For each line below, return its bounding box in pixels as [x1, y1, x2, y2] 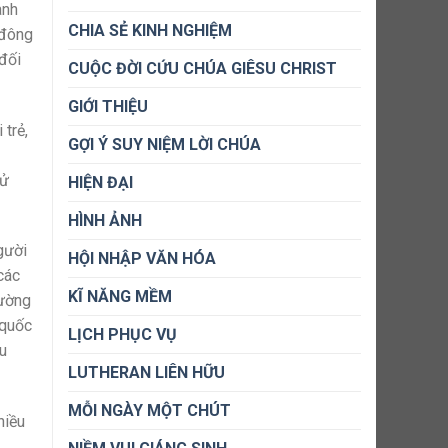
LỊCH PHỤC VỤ [68, 325, 177, 344]
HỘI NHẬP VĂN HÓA [68, 249, 216, 268]
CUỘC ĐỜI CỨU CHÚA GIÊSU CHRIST [68, 59, 337, 78]
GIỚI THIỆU [68, 97, 148, 116]
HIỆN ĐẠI [68, 173, 133, 192]
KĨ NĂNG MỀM [68, 287, 172, 306]
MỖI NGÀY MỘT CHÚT [68, 401, 231, 420]
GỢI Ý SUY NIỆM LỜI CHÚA [68, 135, 261, 154]
